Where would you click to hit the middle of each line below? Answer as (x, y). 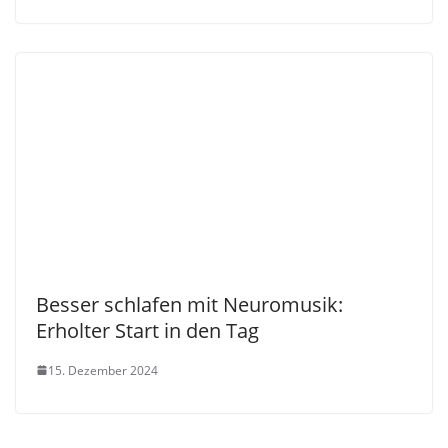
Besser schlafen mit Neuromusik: (189, 304)
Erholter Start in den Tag (147, 330)
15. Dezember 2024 (103, 370)
